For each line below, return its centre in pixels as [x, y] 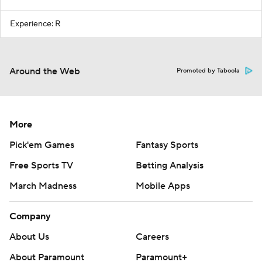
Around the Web [45, 72]
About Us [29, 237]
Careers [152, 237]
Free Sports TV [41, 166]
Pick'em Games [42, 145]
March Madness [43, 186]
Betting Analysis [170, 166]
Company [30, 217]
